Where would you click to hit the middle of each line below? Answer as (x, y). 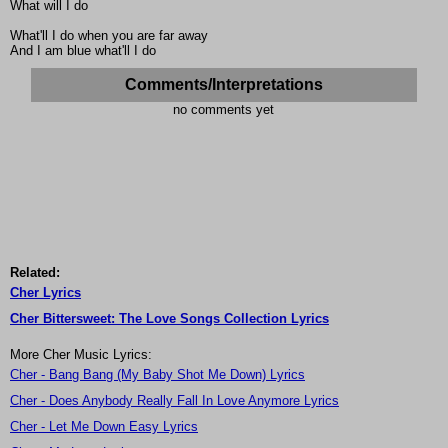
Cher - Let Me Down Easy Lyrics (104, 427)
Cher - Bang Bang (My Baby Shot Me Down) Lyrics (157, 375)
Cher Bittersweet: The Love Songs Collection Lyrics (169, 319)
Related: (35, 273)
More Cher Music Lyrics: (81, 355)
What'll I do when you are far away (109, 36)
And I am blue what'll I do (83, 51)
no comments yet (224, 110)
